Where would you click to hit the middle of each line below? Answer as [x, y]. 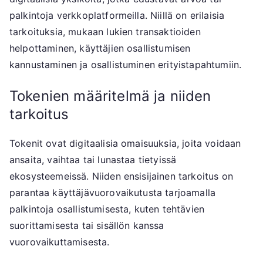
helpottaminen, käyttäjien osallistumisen [100, 48]
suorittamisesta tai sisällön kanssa [87, 226]
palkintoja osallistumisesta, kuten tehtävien [107, 209]
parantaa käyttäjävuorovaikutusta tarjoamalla [113, 193]
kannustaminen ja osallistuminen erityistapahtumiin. [126, 65]
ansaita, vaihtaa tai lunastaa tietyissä [93, 160]
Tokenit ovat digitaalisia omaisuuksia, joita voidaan [125, 144]
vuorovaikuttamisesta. [60, 242]
